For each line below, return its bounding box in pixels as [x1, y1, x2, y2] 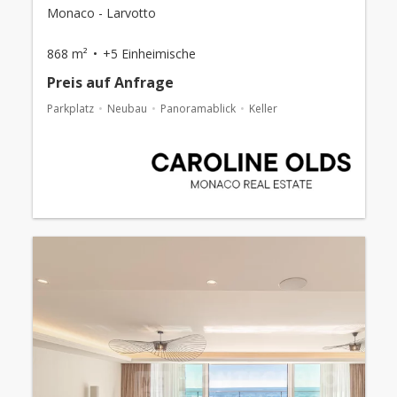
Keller [248, 101, 277, 116]
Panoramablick [160, 101, 236, 116]
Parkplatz [46, 101, 94, 116]
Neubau [106, 101, 147, 116]
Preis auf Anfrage [46, 73, 174, 92]
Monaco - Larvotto [46, 4, 156, 21]
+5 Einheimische [102, 45, 196, 62]
